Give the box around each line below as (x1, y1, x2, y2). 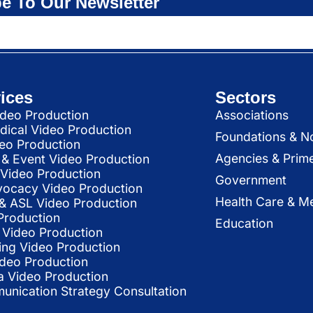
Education (214, 215, 273, 231)
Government (214, 172, 286, 187)
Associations (214, 107, 289, 122)
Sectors (214, 87, 276, 107)
